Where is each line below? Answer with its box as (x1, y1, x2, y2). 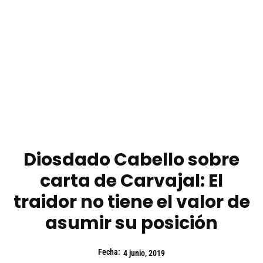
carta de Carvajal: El (40, 168, 223, 194)
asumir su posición (45, 211, 218, 236)
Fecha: (98, 247, 120, 257)
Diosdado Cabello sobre (23, 147, 240, 173)
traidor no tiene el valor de (13, 190, 250, 215)
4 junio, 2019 (123, 248, 165, 258)
